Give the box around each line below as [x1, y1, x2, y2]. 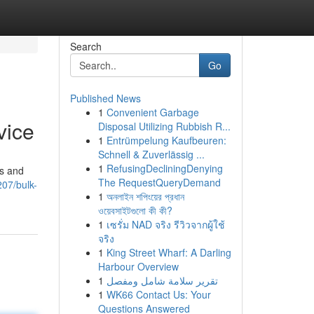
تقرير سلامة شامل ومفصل [106, 273, 218, 287]
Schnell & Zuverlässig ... [97, 147, 205, 161]
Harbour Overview [97, 259, 179, 273]
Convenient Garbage [106, 105, 199, 119]
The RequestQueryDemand [97, 175, 221, 189]
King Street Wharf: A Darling [106, 245, 231, 259]
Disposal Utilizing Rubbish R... [97, 119, 231, 133]
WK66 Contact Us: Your [106, 287, 211, 301]
